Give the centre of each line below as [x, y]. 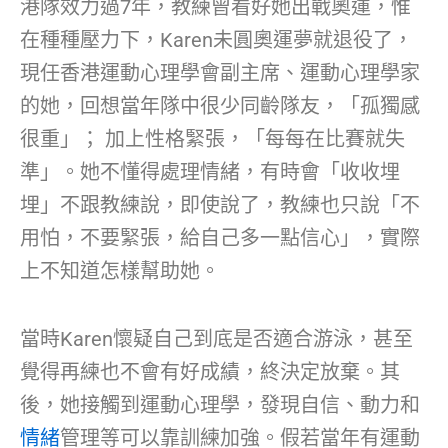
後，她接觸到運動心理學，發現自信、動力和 [220, 405]
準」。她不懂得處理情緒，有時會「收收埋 [210, 172]
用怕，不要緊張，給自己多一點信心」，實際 [220, 238]
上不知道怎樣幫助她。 [120, 271]
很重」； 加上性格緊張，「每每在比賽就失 [212, 139]
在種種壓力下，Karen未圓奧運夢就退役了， [216, 40]
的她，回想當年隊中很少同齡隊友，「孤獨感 [220, 106]
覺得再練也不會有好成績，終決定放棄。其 [210, 372]
